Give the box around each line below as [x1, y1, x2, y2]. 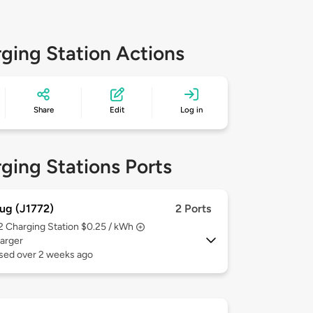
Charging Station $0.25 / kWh [6, 221, 133, 233]
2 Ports [175, 202, 211, 216]
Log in [180, 105, 203, 115]
